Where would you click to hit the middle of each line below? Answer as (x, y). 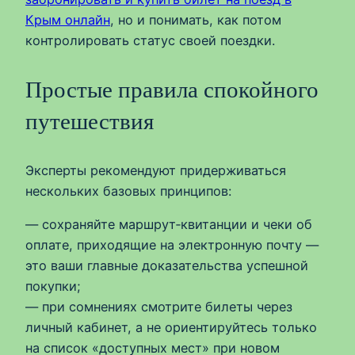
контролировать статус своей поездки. (150, 40)
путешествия (90, 121)
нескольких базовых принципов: (128, 191)
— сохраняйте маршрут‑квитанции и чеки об (169, 225)
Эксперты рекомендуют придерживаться (156, 170)
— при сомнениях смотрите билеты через (159, 307)
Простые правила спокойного (172, 89)
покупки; (53, 286)
